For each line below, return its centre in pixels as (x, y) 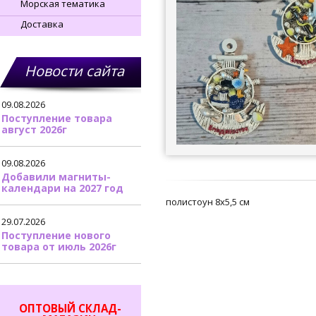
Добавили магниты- (56, 177)
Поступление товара (57, 118)
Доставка (42, 24)
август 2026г (34, 129)
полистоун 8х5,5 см (208, 201)
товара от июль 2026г (59, 247)
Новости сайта (74, 71)
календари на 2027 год (62, 188)
